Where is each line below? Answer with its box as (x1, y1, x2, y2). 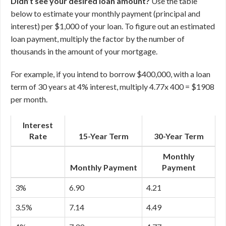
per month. (11, 94, 47, 104)
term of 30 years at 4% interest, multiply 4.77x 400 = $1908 (11, 82, 214, 91)
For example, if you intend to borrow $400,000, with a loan (11, 69, 210, 79)
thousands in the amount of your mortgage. (11, 46, 157, 56)
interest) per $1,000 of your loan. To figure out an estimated (11, 21, 215, 31)
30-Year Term (153, 131, 204, 141)
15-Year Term (78, 131, 129, 141)
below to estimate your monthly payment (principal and (11, 9, 200, 18)
